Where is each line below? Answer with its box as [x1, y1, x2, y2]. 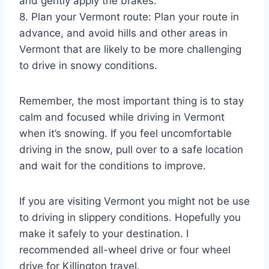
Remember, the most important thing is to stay [19, 95, 244, 107]
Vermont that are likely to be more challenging [19, 43, 241, 56]
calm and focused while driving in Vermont [19, 111, 225, 124]
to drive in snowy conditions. [19, 59, 157, 72]
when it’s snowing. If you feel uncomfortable [19, 127, 232, 140]
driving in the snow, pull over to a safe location [19, 144, 243, 156]
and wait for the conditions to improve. [19, 160, 206, 172]
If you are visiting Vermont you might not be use [19, 195, 250, 208]
